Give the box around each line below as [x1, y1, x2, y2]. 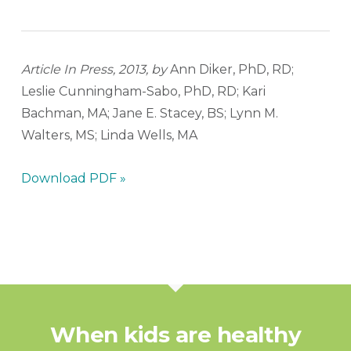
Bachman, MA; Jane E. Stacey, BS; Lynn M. [20, 106, 278, 121]
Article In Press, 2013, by [20, 62, 170, 77]
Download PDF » [20, 171, 126, 186]
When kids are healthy [49, 321, 302, 348]
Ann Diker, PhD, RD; [169, 62, 294, 77]
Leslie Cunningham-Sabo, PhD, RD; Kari [20, 84, 266, 99]
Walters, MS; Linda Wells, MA [20, 128, 197, 143]
